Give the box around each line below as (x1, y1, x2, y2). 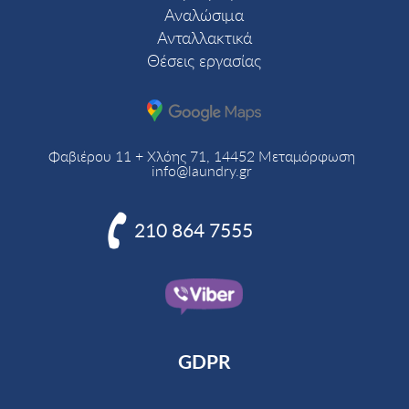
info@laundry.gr (151, 161, 252, 179)
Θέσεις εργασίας (147, 49, 262, 70)
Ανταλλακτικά (156, 26, 252, 47)
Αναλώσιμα (164, 4, 245, 25)
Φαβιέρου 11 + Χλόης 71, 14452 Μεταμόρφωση (47, 146, 355, 164)
